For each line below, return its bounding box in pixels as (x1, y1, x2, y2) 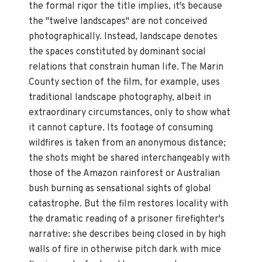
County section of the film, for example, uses (29, 76, 220, 88)
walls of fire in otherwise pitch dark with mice (29, 243, 222, 256)
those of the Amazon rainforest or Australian (29, 167, 220, 180)
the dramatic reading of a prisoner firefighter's (29, 213, 225, 225)
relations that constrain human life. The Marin (29, 61, 224, 73)
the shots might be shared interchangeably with (29, 152, 230, 164)
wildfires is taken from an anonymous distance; (29, 137, 226, 149)
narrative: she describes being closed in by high (29, 228, 226, 240)
